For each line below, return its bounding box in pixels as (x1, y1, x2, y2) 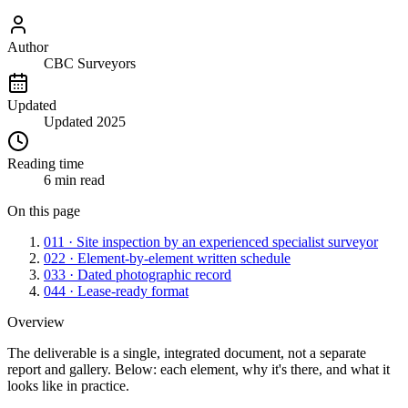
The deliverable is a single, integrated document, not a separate (7, 344, 366, 361)
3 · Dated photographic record (58, 266, 231, 282)
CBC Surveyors (44, 55, 136, 71)
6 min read (44, 171, 105, 188)
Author (7, 38, 48, 55)
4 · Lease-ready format (58, 282, 189, 299)
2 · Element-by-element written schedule (58, 250, 291, 266)
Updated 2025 (44, 113, 126, 129)
